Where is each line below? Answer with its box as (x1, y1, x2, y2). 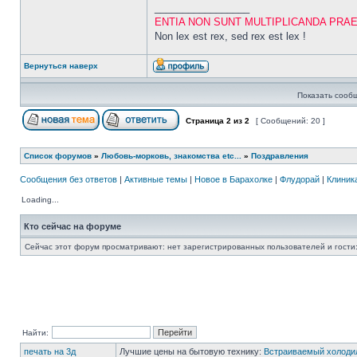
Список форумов (24, 151, 92, 160)
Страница (183, 116, 226, 125)
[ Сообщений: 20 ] (253, 116, 328, 125)
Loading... (22, 195, 59, 204)
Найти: (22, 328, 49, 337)
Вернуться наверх (24, 61, 98, 70)
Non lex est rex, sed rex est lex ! (155, 30, 306, 42)
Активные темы (124, 175, 187, 184)
